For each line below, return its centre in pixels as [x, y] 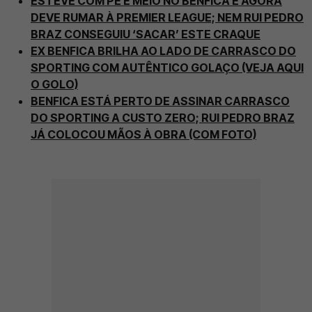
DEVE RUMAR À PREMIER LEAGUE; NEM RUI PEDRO [167, 18]
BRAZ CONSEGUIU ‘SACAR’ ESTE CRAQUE [146, 34]
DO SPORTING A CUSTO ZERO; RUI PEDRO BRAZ [163, 118]
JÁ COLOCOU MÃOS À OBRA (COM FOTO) [143, 135]
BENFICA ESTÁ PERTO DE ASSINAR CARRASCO [160, 101]
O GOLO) [54, 85]
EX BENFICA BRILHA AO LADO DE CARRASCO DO [163, 51]
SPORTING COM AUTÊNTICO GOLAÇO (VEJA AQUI [167, 68]
